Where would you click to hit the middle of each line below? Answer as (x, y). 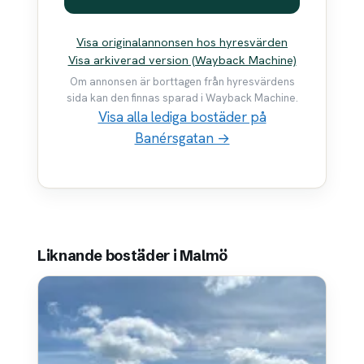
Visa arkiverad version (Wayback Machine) (182, 60)
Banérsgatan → (182, 139)
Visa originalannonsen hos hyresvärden (182, 42)
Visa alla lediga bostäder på (182, 117)
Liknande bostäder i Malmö (132, 256)
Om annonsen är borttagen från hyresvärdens (182, 82)
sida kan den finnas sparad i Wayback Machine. (182, 98)
